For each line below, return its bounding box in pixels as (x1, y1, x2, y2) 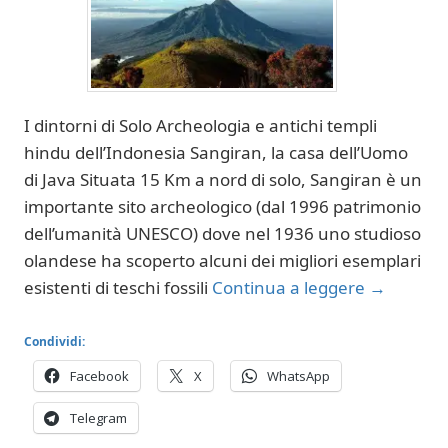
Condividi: (24, 332, 85, 350)
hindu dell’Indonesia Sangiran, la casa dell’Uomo (24, 141, 408, 164)
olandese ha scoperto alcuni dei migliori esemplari (24, 249, 421, 272)
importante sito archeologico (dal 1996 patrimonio (24, 195, 421, 218)
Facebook (70, 366, 129, 385)
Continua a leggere (212, 276, 369, 299)
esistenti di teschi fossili (24, 276, 212, 299)
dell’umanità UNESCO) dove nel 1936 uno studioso (24, 222, 421, 245)
